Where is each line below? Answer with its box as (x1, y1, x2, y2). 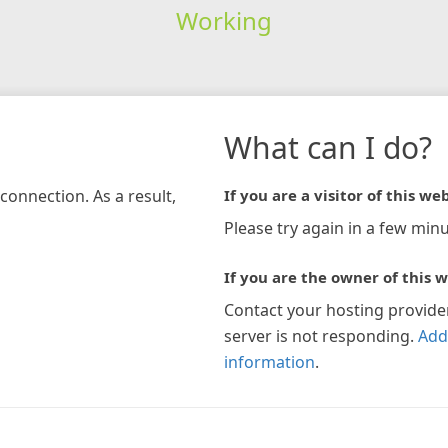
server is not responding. (224, 324, 414, 347)
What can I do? (224, 126, 432, 168)
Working (175, 3, 272, 37)
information (224, 350, 315, 373)
